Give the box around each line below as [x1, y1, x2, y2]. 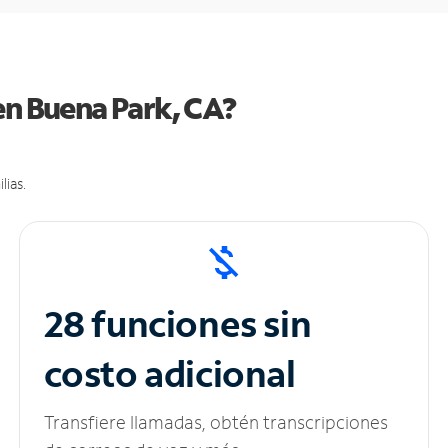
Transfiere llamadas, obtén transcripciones [43, 410, 388, 435]
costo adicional [43, 350, 296, 398]
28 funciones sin [43, 300, 312, 348]
